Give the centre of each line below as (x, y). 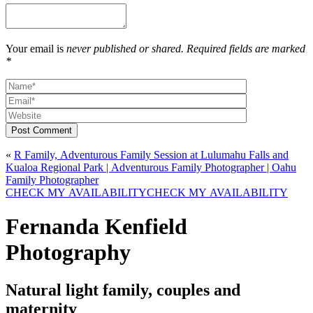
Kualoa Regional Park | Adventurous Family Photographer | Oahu (151, 167)
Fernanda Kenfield (96, 227)
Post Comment (42, 130)
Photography (68, 253)
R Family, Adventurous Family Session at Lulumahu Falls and (151, 154)
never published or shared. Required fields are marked (186, 48)
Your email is (36, 48)
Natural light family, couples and (123, 290)
